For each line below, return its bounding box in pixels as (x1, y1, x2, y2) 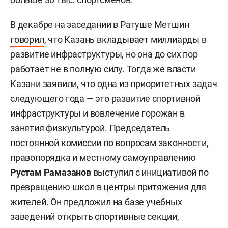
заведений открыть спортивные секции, (10, 211, 179, 222)
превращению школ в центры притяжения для (10, 182, 206, 192)
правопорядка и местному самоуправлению (10, 152, 196, 163)
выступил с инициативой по (91, 167, 209, 178)
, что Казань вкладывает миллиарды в (44, 34, 207, 45)
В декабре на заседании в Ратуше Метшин (10, 19, 189, 30)
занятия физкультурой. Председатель (10, 123, 170, 133)
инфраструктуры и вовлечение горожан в (10, 108, 185, 119)
